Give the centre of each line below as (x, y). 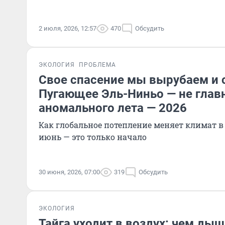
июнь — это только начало (93, 137)
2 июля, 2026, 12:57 (68, 28)
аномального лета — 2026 (113, 108)
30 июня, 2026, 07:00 (69, 172)
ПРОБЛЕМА (97, 65)
